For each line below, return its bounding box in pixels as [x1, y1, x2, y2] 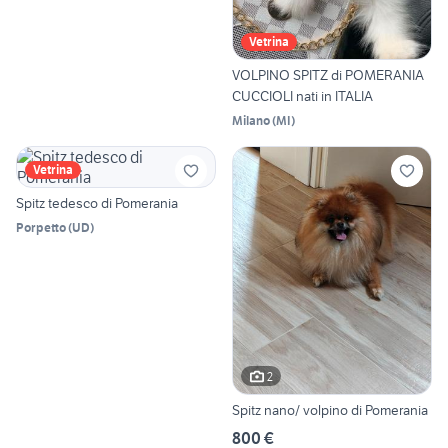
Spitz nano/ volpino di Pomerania [232, 401, 428, 420]
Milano [232, 112, 270, 128]
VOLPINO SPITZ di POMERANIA [232, 65, 424, 84]
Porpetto [16, 219, 66, 235]
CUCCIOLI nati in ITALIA [232, 86, 373, 105]
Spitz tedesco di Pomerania [16, 193, 178, 212]
